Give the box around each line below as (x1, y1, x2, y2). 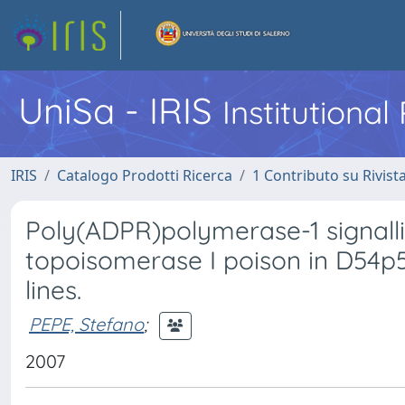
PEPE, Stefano (29, 312, 144, 335)
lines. (25, 274, 81, 306)
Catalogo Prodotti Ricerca (57, 165, 232, 185)
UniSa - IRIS (18, 88, 222, 133)
